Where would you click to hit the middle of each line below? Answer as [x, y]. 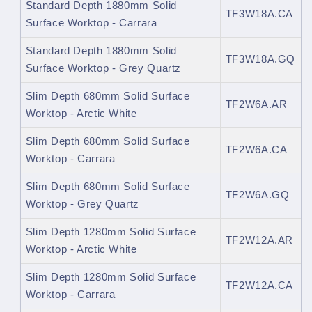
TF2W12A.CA [259, 286]
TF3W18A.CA [259, 14]
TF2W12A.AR [259, 241]
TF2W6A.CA [256, 150]
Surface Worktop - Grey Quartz [103, 69]
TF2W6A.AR [256, 105]
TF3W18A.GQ [260, 60]
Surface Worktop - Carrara [91, 23]
